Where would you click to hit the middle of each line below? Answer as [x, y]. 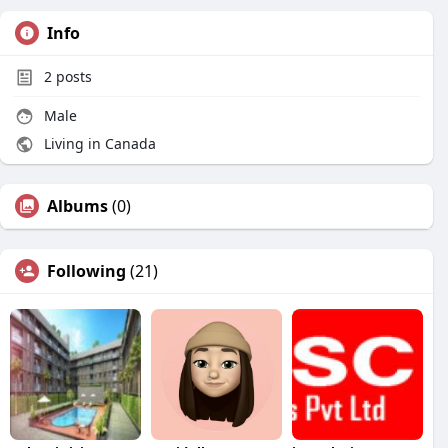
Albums [77, 206]
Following [86, 271]
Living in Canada [98, 143]
